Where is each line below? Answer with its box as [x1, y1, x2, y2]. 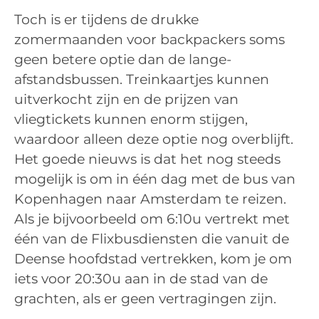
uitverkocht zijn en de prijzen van [14, 91, 239, 108]
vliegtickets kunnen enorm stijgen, [14, 111, 248, 128]
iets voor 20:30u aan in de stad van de [14, 271, 268, 288]
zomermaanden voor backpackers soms [14, 31, 285, 48]
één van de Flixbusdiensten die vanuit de [14, 231, 289, 248]
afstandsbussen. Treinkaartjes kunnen [14, 71, 269, 88]
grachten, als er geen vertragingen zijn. [14, 291, 276, 308]
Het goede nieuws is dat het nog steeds [14, 151, 281, 168]
